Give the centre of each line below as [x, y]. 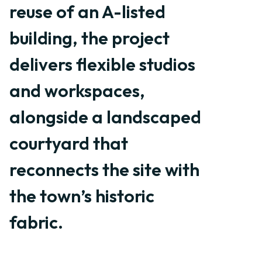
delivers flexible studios [102, 64]
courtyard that [69, 143]
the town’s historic [82, 196]
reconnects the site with [104, 170]
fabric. [36, 222]
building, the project [89, 38]
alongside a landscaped [105, 117]
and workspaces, [77, 91]
